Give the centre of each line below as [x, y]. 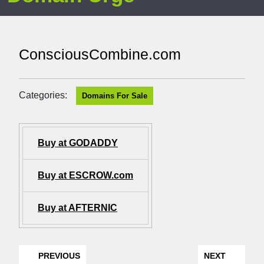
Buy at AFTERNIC [77, 208]
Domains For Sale [115, 96]
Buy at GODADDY [78, 143]
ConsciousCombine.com [100, 55]
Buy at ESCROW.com [85, 176]
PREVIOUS [58, 256]
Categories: [43, 95]
